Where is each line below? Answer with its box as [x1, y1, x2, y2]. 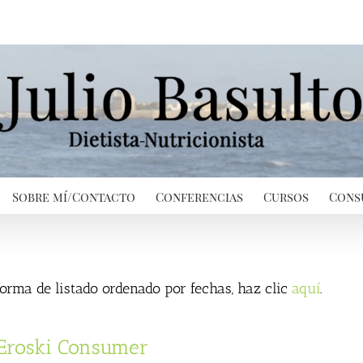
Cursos [263, 188, 309, 205]
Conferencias [156, 188, 243, 205]
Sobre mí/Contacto [12, 188, 135, 205]
